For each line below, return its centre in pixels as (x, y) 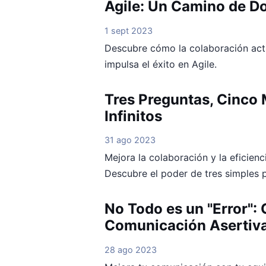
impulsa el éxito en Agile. (161, 64)
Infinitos (133, 116)
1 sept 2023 (129, 30)
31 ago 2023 (130, 140)
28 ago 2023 (131, 249)
